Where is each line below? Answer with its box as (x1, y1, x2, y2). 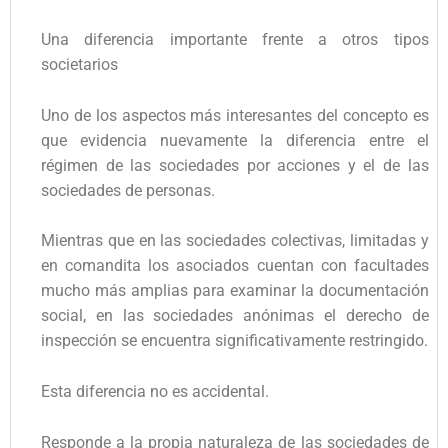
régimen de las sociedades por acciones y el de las (41, 155, 429, 175)
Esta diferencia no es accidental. (41, 381, 269, 401)
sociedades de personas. (41, 180, 215, 200)
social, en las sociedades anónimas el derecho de (41, 306, 429, 326)
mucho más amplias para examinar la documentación (41, 281, 429, 301)
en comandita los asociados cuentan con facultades (41, 256, 429, 276)
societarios (41, 55, 118, 75)
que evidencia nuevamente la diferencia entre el (41, 130, 429, 150)
